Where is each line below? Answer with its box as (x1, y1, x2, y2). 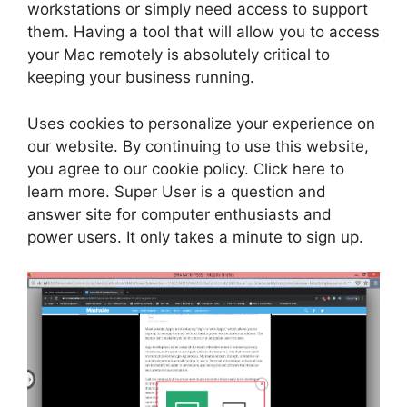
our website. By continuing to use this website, (27, 136, 369, 155)
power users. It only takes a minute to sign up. (27, 227, 363, 246)
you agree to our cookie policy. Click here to (27, 159, 344, 178)
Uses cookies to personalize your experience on (27, 114, 375, 133)
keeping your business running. (27, 68, 254, 87)
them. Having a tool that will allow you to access (27, 23, 380, 42)
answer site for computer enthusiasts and (27, 204, 332, 223)
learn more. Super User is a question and (27, 182, 326, 201)
